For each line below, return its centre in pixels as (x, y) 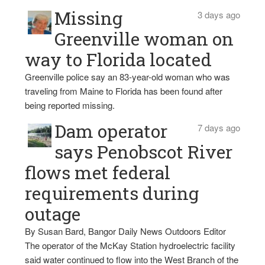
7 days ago (219, 128)
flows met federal (98, 173)
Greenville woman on (144, 39)
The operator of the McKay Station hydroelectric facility (130, 245)
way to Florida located (119, 60)
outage (53, 214)
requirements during (112, 193)
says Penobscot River (144, 152)
